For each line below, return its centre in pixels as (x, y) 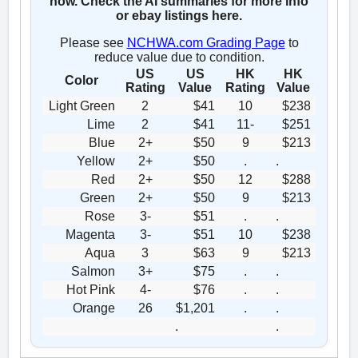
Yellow (96, 161)
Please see (93, 42)
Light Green (82, 105)
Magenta (90, 234)
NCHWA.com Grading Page (206, 42)
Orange (94, 308)
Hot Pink (91, 289)
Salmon (93, 271)
